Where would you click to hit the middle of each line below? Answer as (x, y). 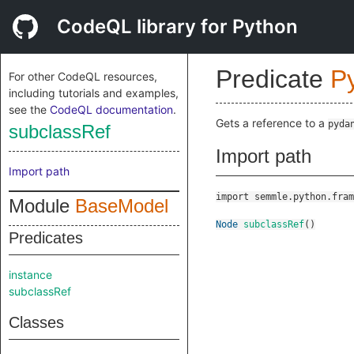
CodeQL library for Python (177, 26)
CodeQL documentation (111, 109)
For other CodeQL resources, (83, 76)
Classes (36, 322)
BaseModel (122, 206)
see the (29, 109)
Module (42, 206)
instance (30, 275)
